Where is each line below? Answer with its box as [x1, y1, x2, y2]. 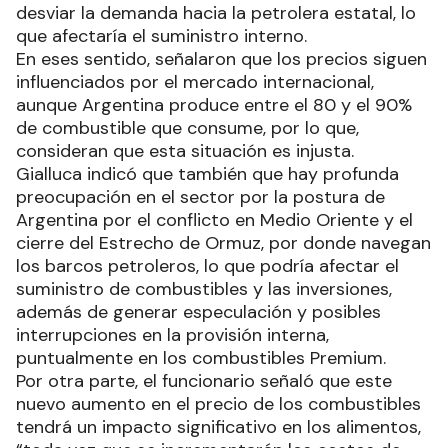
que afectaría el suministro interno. [16, 23, 307, 48]
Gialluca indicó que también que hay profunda [16, 161, 399, 186]
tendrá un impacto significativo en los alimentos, [16, 414, 421, 439]
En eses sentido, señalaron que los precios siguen [16, 46, 427, 71]
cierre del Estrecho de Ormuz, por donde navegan [16, 230, 431, 255]
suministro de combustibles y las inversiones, [16, 276, 392, 301]
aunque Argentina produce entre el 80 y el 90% [16, 92, 412, 117]
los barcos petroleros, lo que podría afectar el [16, 253, 399, 278]
